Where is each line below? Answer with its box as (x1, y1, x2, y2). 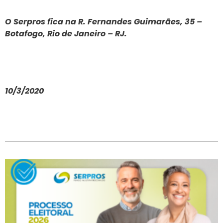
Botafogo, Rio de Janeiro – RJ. (5, 27, 127, 39)
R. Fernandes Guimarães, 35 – (78, 15, 202, 27)
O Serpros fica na (5, 15, 78, 27)
